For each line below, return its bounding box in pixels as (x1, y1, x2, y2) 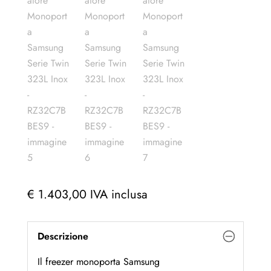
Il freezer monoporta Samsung (37, 255, 160, 269)
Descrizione (37, 229, 88, 244)
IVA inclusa (90, 186, 148, 204)
